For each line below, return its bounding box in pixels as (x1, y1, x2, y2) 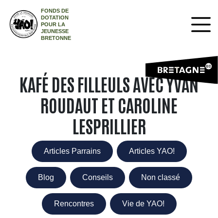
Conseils (82, 173, 113, 182)
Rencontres (54, 200, 94, 208)
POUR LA (41, 21, 66, 27)
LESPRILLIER (72, 114, 146, 137)
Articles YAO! (128, 147, 175, 155)
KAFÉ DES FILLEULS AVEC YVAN (19, 72, 199, 95)
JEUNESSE (41, 28, 69, 34)
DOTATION (41, 15, 69, 20)
